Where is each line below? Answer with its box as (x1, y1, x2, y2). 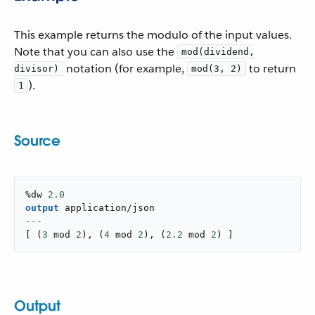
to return (246, 61, 296, 76)
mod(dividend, (181, 46, 255, 57)
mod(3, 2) (191, 63, 242, 74)
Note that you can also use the (14, 44, 177, 59)
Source (14, 131, 60, 150)
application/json (65, 202, 155, 213)
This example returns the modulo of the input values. (14, 27, 292, 42)
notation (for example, (63, 61, 187, 76)
